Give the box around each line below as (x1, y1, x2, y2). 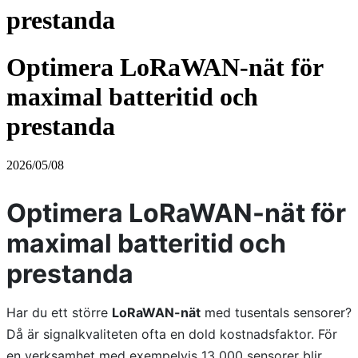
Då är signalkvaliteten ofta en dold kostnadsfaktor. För (6, 326, 337, 343)
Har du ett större (6, 304, 112, 321)
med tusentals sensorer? (201, 304, 352, 321)
